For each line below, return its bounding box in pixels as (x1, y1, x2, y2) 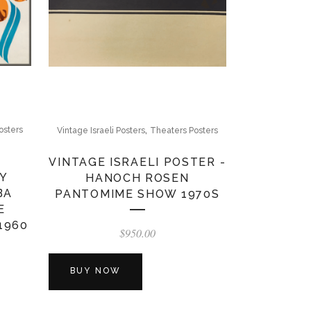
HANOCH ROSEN (85, 171, 190, 185)
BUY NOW (69, 266, 121, 276)
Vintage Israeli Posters (56, 126, 145, 136)
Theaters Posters (149, 126, 218, 136)
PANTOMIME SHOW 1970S (55, 187, 220, 201)
